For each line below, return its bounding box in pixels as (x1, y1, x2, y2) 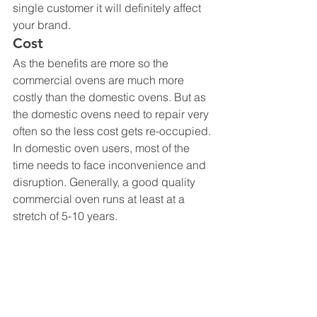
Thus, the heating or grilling (13, 280, 154, 295)
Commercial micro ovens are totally (13, 246, 193, 261)
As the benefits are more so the (13, 55, 171, 70)
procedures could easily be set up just (13, 297, 209, 312)
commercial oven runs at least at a (13, 191, 188, 206)
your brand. (13, 17, 71, 32)
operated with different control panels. (13, 263, 207, 278)
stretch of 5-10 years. (13, 208, 117, 223)
